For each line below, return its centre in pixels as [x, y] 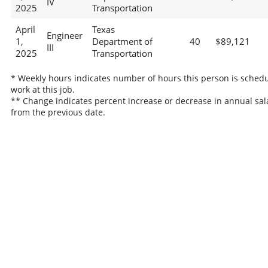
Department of [122, 42]
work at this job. [42, 89]
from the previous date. [58, 112]
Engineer [64, 36]
